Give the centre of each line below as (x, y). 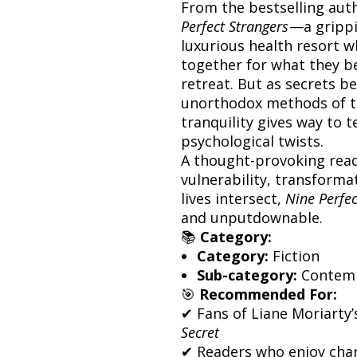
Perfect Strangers (235, 26)
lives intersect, (233, 198)
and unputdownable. (252, 217)
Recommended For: (268, 294)
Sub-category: (247, 275)
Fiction (294, 255)
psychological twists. (252, 141)
